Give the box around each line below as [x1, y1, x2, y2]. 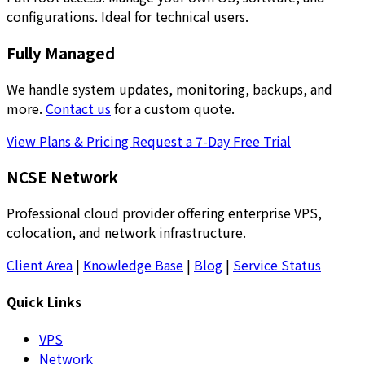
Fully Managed [7, 42, 115, 64]
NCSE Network [7, 165, 118, 188]
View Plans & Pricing [7, 130, 132, 151]
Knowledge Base [83, 255, 183, 275]
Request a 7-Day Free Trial [132, 130, 291, 151]
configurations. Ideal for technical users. [7, 7, 248, 27]
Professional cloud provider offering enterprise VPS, [7, 203, 322, 223]
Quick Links [7, 292, 81, 312]
